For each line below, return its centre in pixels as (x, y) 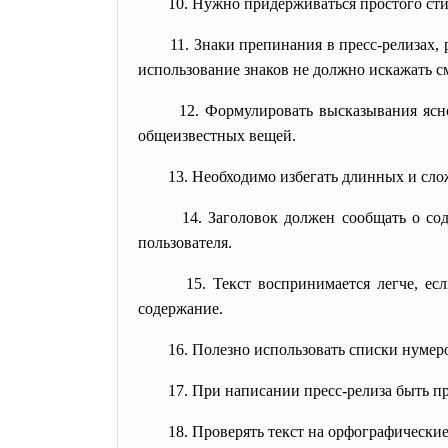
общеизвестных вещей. (217, 135)
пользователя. (185, 242)
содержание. (180, 308)
